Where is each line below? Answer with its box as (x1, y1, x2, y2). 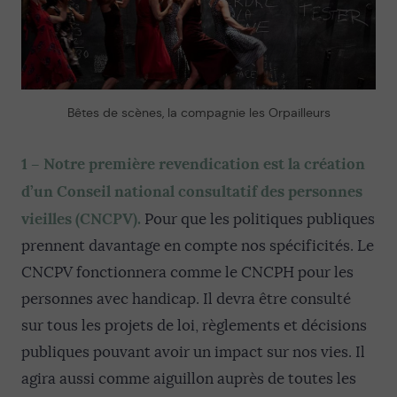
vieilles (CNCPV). (21, 209, 141, 229)
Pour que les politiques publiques (141, 210, 375, 229)
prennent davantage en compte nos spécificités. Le (21, 237, 374, 255)
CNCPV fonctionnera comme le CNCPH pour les (21, 263, 354, 282)
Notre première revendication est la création (43, 154, 365, 174)
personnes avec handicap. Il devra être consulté (21, 290, 351, 308)
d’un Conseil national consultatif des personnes (21, 182, 362, 201)
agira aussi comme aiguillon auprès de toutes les (21, 370, 356, 388)
